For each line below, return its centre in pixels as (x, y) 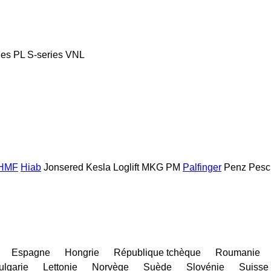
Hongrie (82, 252)
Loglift (126, 167)
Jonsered (64, 167)
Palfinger (202, 167)
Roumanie (238, 252)
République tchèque (157, 252)
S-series (45, 54)
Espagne (31, 252)
